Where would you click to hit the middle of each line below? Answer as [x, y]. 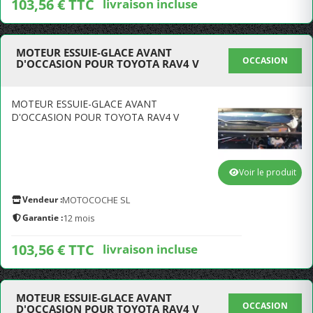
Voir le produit [268, 172]
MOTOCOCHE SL [96, 200]
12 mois [79, 218]
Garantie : [43, 218]
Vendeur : [42, 199]
